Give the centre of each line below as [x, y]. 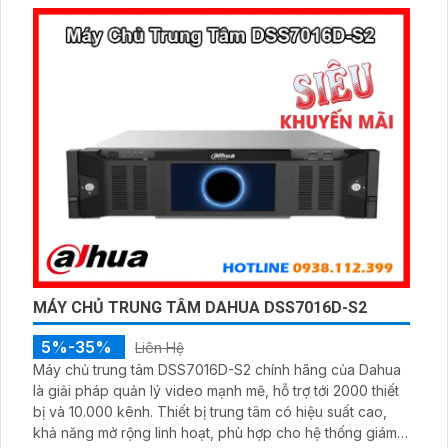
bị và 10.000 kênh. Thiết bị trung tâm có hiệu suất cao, [95, 412]
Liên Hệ [159, 348]
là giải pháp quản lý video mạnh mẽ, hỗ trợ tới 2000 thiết [216, 391]
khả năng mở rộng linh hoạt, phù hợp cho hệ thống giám [215, 433]
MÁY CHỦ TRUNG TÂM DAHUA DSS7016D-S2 [200, 308]
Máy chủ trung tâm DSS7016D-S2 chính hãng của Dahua [217, 370]
